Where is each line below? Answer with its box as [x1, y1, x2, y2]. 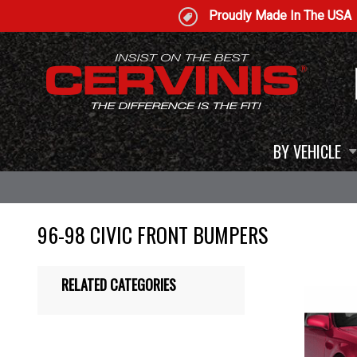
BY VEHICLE [273, 139, 341, 163]
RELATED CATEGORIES [61, 274, 176, 295]
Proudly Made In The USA [205, 8, 355, 23]
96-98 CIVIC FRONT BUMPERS [37, 219, 268, 250]
